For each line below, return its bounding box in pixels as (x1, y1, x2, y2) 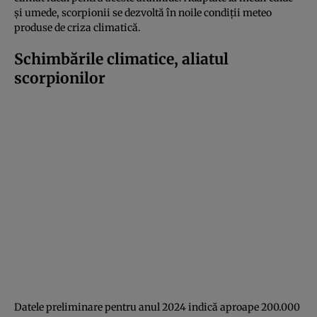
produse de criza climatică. (14, 21, 141, 34)
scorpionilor (14, 68, 105, 88)
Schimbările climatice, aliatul (14, 49, 229, 69)
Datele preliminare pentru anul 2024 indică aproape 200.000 (14, 300, 300, 313)
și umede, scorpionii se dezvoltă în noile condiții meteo (14, 6, 272, 19)
